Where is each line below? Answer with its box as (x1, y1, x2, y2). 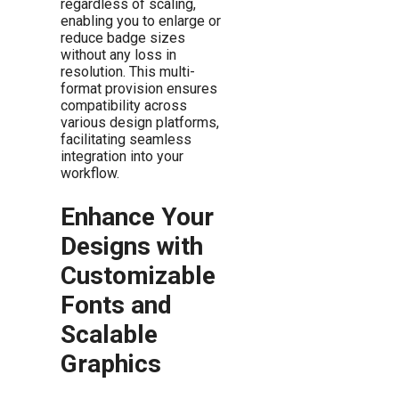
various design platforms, (61, 114, 219, 132)
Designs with (61, 232, 203, 262)
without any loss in (61, 46, 176, 64)
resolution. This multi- (61, 63, 195, 81)
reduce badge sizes (61, 29, 185, 47)
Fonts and (61, 290, 172, 321)
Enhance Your (61, 202, 214, 232)
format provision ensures (61, 80, 217, 98)
